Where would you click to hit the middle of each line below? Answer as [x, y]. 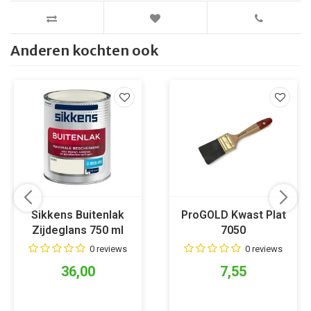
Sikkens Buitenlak [78, 215]
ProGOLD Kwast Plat [233, 215]
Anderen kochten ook [84, 50]
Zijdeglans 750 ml [78, 230]
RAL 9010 [78, 246]
